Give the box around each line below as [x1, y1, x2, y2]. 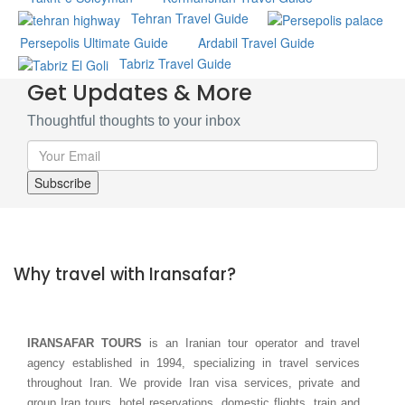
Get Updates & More [27, 78, 252, 108]
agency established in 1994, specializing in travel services [27, 356, 360, 371]
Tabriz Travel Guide [119, 54, 231, 72]
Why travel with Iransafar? [14, 262, 236, 287]
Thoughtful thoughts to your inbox [27, 113, 240, 129]
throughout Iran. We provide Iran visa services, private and [27, 376, 360, 391]
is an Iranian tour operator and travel [142, 336, 360, 351]
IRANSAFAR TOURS [27, 336, 142, 351]
